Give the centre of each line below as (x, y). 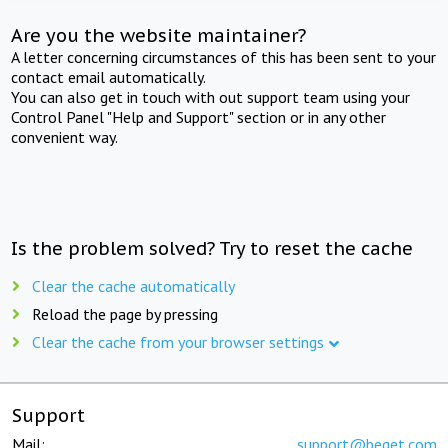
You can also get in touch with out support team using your (211, 96)
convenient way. (65, 136)
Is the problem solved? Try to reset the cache (212, 248)
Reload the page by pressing (125, 313)
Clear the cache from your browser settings (178, 341)
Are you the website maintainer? (159, 35)
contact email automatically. (109, 76)
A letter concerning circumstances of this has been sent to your (224, 56)
